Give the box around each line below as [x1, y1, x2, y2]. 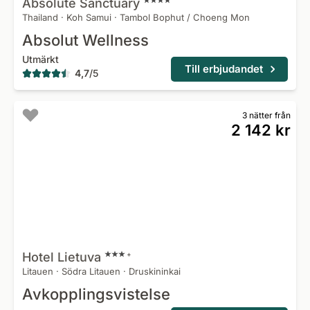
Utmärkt [22, 53, 59, 65]
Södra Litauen [62, 266, 120, 277]
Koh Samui [66, 12, 111, 23]
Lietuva [57, 250, 101, 264]
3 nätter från [242, 110, 291, 120]
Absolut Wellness [22, 31, 149, 49]
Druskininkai [129, 266, 181, 277]
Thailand [22, 12, 58, 23]
